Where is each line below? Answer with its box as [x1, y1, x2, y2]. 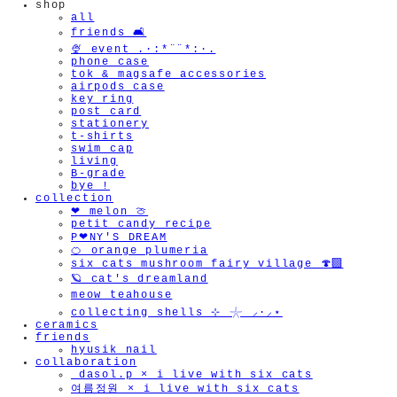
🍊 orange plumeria [71, 245, 208, 257]
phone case [71, 56, 149, 68]
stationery [71, 118, 149, 130]
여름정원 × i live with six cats [71, 383, 300, 395]
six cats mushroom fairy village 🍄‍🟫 [71, 258, 344, 270]
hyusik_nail [71, 344, 157, 356]
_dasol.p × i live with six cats [71, 369, 313, 381]
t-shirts [71, 130, 134, 143]
